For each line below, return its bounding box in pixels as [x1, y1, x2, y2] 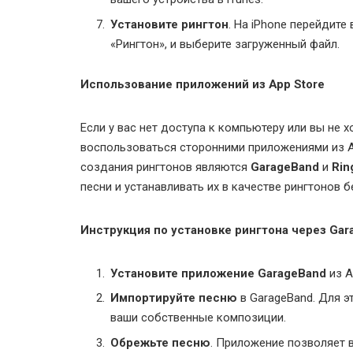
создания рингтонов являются [80, 160, 251, 175]
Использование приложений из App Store [80, 77, 325, 92]
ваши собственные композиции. [110, 310, 286, 325]
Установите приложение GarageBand [110, 266, 326, 281]
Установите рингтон [110, 17, 229, 32]
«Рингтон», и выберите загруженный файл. [110, 36, 340, 51]
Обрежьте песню [110, 335, 210, 350]
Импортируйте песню [110, 291, 237, 306]
